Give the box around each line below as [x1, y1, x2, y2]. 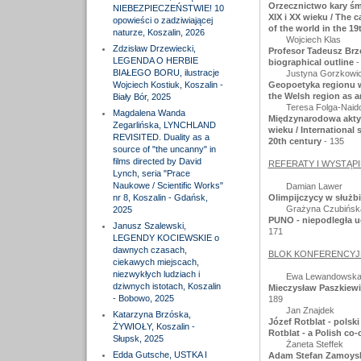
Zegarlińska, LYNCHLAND [112, 120, 216, 130]
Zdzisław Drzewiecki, [112, 44, 196, 53]
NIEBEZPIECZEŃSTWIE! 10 [112, 3, 224, 13]
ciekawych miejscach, [112, 257, 199, 267]
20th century [268, 136, 322, 146]
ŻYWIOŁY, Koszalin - [112, 322, 195, 331]
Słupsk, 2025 [112, 334, 164, 343]
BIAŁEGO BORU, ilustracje [112, 68, 219, 77]
